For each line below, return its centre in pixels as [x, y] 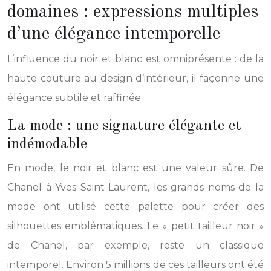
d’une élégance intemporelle [114, 34]
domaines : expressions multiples [133, 12]
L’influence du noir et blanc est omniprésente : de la [135, 59]
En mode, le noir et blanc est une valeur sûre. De [135, 168]
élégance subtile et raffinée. [75, 97]
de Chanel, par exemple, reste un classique [135, 245]
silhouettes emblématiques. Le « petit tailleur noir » [135, 226]
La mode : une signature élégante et [124, 126]
